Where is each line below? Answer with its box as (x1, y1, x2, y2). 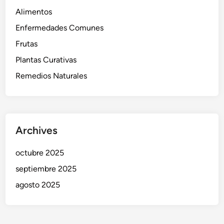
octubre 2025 (15, 147, 64, 157)
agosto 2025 (15, 179, 60, 189)
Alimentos (15, 6, 52, 16)
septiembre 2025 (15, 163, 77, 173)
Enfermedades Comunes (15, 22, 104, 32)
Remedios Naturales (15, 70, 87, 80)
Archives (15, 123, 58, 136)
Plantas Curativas (15, 54, 77, 64)
